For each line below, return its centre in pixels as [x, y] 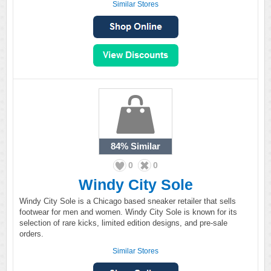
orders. [31, 234]
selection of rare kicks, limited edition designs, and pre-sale [123, 223]
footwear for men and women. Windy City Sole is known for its [128, 212]
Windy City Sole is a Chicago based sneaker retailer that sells [128, 201]
